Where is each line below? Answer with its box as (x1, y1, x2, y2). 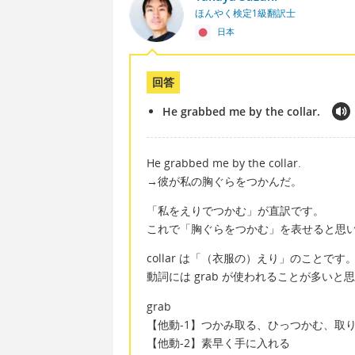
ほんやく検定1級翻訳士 (194, 6, 296, 20)
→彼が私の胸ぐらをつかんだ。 (147, 173, 302, 189)
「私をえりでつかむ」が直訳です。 (147, 203, 324, 219)
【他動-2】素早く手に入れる (147, 334, 290, 350)
